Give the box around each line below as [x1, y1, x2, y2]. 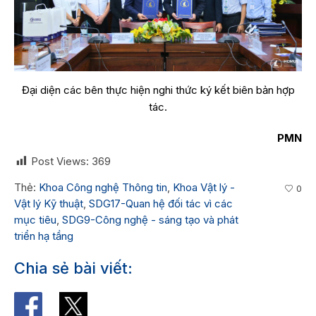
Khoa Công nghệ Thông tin [39, 180, 167, 194]
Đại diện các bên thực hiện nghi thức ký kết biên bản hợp [21, 83, 295, 97]
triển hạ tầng [14, 229, 73, 243]
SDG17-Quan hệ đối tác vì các [89, 196, 233, 210]
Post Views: [31, 154, 89, 168]
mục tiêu [14, 212, 56, 226]
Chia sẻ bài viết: [14, 258, 133, 277]
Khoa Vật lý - [173, 180, 235, 194]
